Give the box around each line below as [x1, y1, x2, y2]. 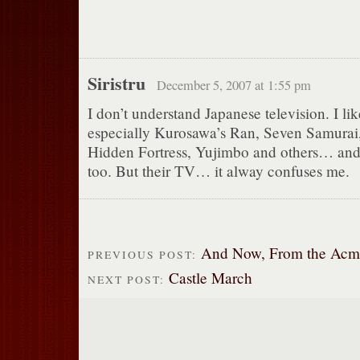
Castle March [168, 268, 252, 288]
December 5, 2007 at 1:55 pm [156, 76, 311, 94]
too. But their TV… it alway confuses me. [87, 160, 350, 181]
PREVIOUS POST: [87, 247, 201, 262]
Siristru [87, 69, 145, 96]
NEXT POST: [87, 272, 169, 288]
